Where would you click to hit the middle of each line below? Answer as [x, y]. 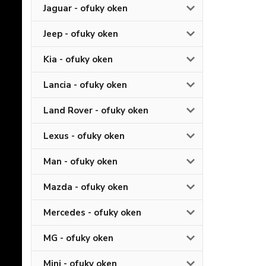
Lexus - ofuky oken [84, 136]
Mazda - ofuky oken [86, 187]
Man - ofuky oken [80, 161]
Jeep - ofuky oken [81, 34]
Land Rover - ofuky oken [96, 110]
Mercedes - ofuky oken [92, 212]
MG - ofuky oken [78, 238]
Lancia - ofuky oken [85, 85]
